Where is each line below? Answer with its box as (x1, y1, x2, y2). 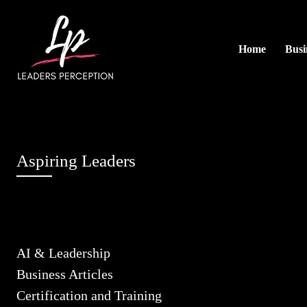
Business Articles (16, 267, 113, 282)
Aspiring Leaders (16, 151, 136, 170)
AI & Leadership (16, 245, 110, 260)
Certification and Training (16, 288, 162, 303)
